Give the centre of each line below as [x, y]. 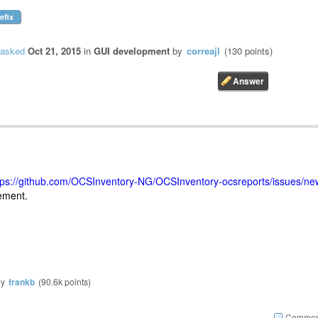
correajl [203, 51]
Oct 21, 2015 [54, 51]
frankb [22, 281]
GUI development [132, 51]
